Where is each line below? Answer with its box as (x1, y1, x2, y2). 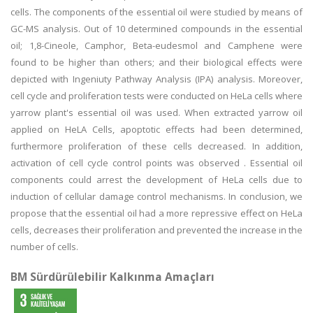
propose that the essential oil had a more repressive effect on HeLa (10, 207, 303, 219)
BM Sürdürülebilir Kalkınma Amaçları (10, 269, 214, 284)
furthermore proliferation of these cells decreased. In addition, (10, 140, 303, 152)
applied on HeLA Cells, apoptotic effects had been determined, (10, 123, 303, 136)
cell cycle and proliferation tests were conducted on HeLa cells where (10, 89, 303, 102)
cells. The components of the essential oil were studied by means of (10, 6, 303, 18)
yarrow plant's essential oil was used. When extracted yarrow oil (10, 106, 303, 119)
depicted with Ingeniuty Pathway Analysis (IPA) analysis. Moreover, (10, 73, 303, 85)
